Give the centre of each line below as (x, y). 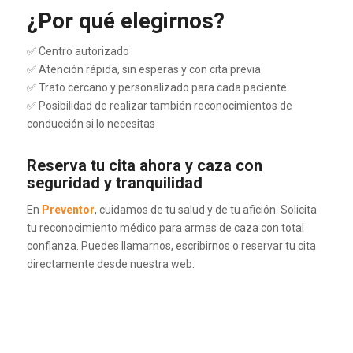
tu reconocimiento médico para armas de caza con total (165, 227)
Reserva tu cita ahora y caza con (144, 165)
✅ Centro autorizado (78, 51)
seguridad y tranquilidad (114, 183)
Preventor (68, 209)
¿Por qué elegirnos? (125, 21)
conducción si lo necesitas (91, 124)
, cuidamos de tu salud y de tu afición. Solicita (205, 209)
